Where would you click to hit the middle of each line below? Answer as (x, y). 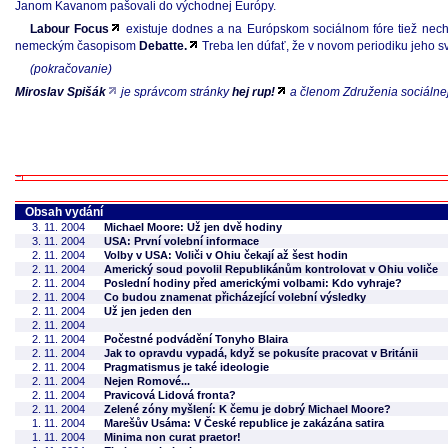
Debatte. (163, 46)
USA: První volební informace (181, 241)
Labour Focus (70, 29)
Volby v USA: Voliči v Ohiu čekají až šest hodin (226, 255)
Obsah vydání (64, 212)
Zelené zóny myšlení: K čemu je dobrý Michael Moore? (247, 409)
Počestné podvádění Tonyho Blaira (196, 339)
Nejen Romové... (147, 381)
